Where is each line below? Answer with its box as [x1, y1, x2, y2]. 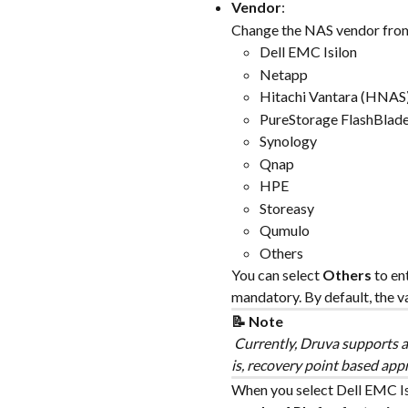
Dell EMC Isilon [260, 43, 357, 61]
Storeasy [260, 199, 314, 217]
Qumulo [260, 221, 310, 240]
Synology [260, 132, 317, 150]
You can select [231, 265, 322, 283]
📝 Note [231, 311, 283, 330]
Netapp [260, 65, 308, 83]
